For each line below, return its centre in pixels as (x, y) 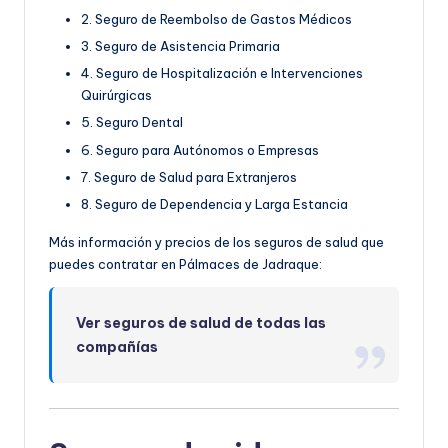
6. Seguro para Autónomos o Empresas (200, 149)
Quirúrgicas (116, 95)
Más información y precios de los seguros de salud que (216, 241)
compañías (117, 346)
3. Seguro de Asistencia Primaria (180, 46)
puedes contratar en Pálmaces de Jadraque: (185, 263)
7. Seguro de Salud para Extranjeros (189, 176)
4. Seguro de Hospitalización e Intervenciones (222, 73)
